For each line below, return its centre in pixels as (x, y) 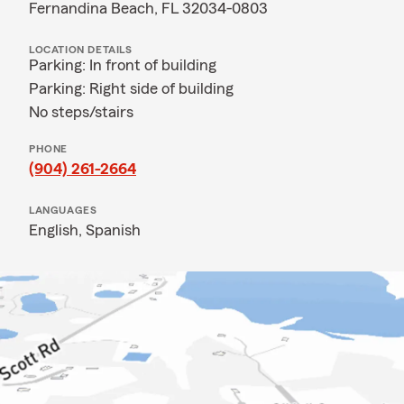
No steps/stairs (81, 112)
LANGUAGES (63, 210)
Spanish (113, 230)
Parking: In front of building (123, 65)
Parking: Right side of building (131, 88)
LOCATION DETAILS (81, 50)
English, (57, 230)
